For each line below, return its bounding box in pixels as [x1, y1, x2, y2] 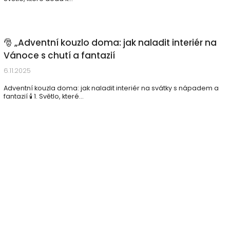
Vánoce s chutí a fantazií [4, 49, 115, 62]
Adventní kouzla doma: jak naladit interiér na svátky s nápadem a [4, 84, 219, 92]
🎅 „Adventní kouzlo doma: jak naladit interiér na [4, 36, 217, 49]
